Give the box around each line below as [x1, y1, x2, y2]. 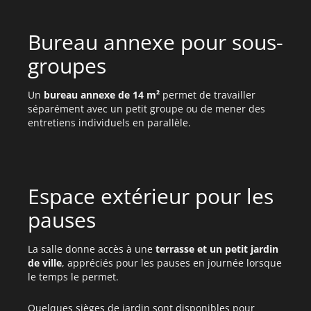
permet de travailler [160, 88, 255, 101]
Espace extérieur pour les [28, 182, 274, 210]
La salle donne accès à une [28, 242, 155, 255]
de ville [28, 256, 62, 269]
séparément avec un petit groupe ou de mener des [28, 102, 265, 115]
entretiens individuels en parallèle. [28, 116, 191, 129]
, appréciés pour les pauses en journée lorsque [62, 256, 282, 269]
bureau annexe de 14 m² [44, 88, 160, 101]
